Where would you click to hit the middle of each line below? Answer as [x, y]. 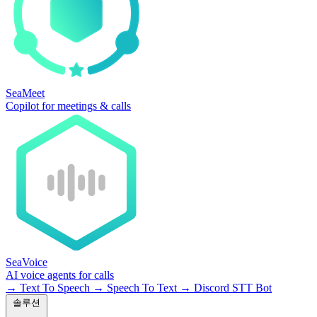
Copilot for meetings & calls [68, 106]
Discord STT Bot [231, 288]
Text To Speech [55, 288]
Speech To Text [142, 288]
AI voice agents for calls [60, 275]
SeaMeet [25, 93]
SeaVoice [27, 262]
